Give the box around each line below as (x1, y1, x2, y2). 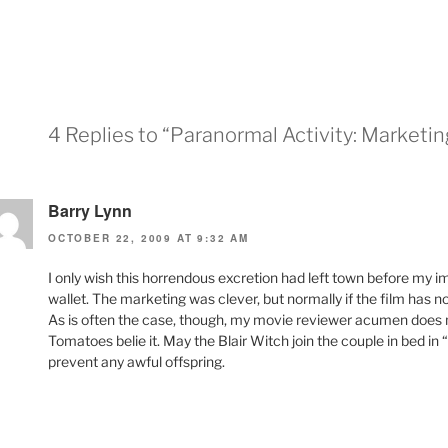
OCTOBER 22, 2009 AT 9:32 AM (48, 230, 250, 245)
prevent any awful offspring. (48, 352, 225, 370)
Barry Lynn (48, 199, 132, 223)
